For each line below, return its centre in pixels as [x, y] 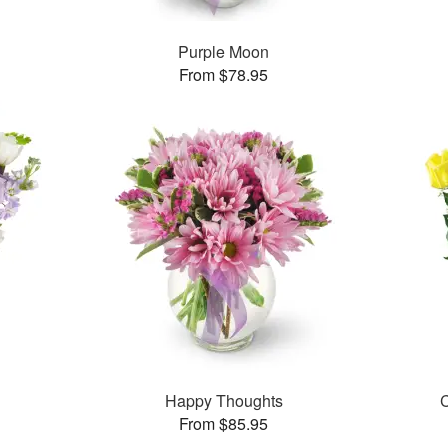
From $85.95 [224, 424]
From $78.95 [224, 75]
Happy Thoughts [223, 401]
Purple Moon [224, 52]
